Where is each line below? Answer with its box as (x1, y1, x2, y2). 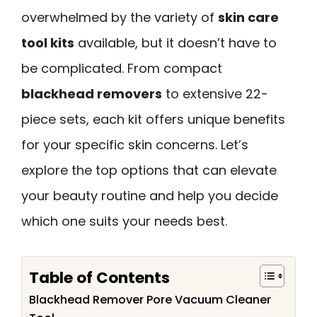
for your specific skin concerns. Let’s (21, 136, 248, 154)
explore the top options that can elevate (21, 161, 277, 179)
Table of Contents (29, 266, 170, 289)
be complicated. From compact (21, 59, 222, 77)
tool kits (21, 34, 74, 52)
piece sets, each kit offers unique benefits (21, 110, 285, 128)
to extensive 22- (162, 85, 268, 103)
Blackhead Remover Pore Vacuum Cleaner (29, 291, 271, 308)
